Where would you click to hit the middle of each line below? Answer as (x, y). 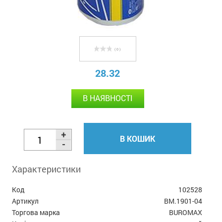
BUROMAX (185, 212)
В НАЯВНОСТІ (108, 98)
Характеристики (47, 169)
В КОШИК (138, 138)
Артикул (26, 201)
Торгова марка (36, 212)
